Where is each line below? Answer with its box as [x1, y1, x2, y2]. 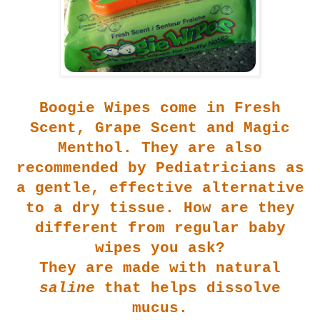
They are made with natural [39, 259, 281, 276]
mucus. [132, 299, 188, 316]
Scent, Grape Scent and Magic [30, 119, 290, 136]
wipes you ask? [95, 239, 225, 256]
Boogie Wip [39, 99, 132, 116]
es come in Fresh [132, 99, 281, 116]
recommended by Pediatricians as [16, 159, 304, 176]
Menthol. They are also [58, 139, 262, 156]
